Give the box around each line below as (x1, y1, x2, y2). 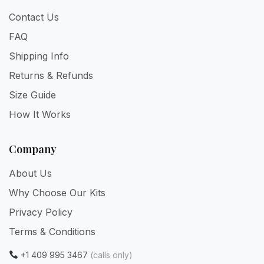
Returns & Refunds (9, 70, 93, 82)
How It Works (9, 108, 71, 121)
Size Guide (9, 89, 56, 101)
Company (9, 142, 57, 157)
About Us (9, 167, 52, 180)
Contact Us (9, 11, 59, 24)
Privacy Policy (9, 206, 72, 219)
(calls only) (90, 250, 133, 260)
